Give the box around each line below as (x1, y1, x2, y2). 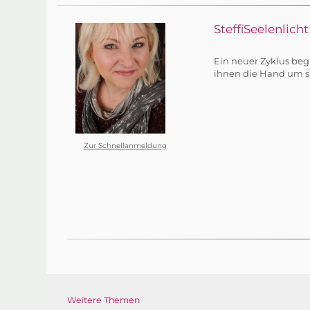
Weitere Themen (67, 295, 140, 305)
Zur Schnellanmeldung (83, 140, 167, 150)
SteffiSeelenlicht (213, 22, 309, 36)
